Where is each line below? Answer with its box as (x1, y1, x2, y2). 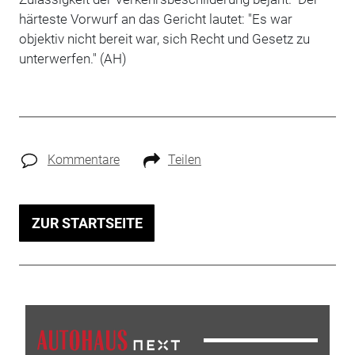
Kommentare (47, 151, 120, 167)
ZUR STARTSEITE (31, 214, 143, 231)
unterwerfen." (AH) (18, 50, 127, 67)
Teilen (167, 151, 201, 167)
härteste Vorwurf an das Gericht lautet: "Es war (18, 10, 292, 27)
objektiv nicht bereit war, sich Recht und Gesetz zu (18, 30, 310, 47)
